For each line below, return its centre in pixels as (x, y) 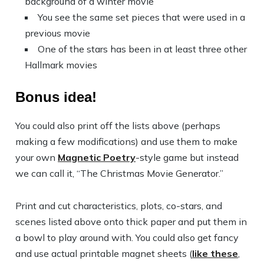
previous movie (58, 33)
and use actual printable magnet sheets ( (104, 253)
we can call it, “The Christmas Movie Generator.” (120, 173)
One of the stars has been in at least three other (143, 49)
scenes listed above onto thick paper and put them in (131, 222)
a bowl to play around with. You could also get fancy (127, 237)
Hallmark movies (61, 65)
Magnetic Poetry (97, 157)
